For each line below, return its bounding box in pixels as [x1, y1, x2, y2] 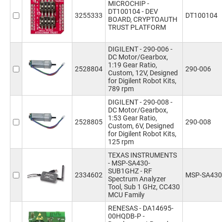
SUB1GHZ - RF [108, 167, 152, 175]
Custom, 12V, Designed [108, 69, 178, 77]
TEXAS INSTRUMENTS [108, 151, 177, 159]
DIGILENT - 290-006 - [108, 45, 172, 53]
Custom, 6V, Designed [108, 122, 174, 130]
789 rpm [108, 85, 134, 93]
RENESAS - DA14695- [108, 204, 173, 212]
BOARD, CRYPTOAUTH [108, 15, 177, 23]
